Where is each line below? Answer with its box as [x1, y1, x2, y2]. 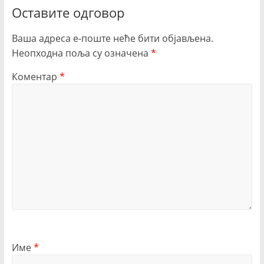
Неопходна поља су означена [11, 47, 151, 60]
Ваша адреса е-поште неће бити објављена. [11, 32, 213, 45]
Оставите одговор [11, 4, 124, 21]
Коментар [11, 70, 60, 83]
